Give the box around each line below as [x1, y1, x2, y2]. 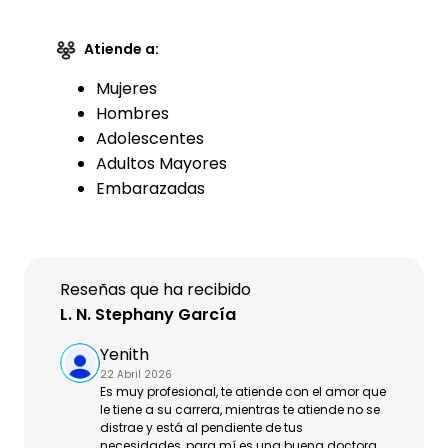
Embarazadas [96, 177, 205, 200]
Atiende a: [84, 39, 159, 59]
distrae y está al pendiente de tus [100, 419, 303, 436]
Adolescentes [96, 127, 204, 150]
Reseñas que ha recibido [60, 278, 251, 301]
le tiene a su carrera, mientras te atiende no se [100, 401, 380, 418]
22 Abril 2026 [100, 367, 172, 382]
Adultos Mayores [96, 152, 227, 175]
